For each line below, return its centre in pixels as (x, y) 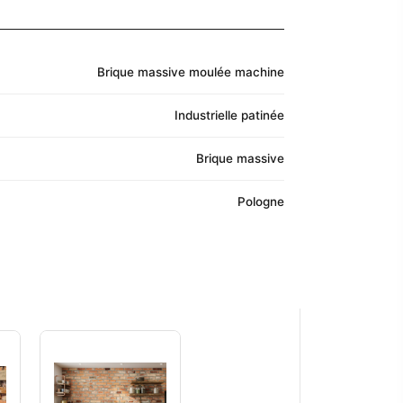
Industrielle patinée (229, 116)
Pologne (261, 202)
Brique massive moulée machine (191, 72)
